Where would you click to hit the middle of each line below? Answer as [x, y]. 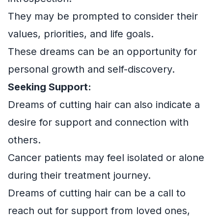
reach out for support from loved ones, [99, 211]
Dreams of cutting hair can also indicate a [104, 105]
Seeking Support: [50, 87]
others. [24, 140]
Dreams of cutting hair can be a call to [97, 193]
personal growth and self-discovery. [91, 69]
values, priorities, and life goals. [81, 34]
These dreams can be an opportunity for [102, 52]
